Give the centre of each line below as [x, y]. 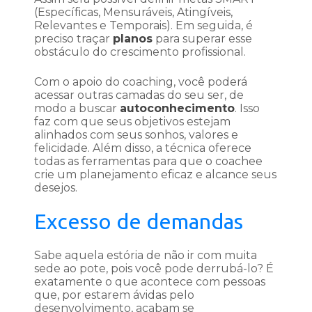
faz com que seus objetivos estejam [132, 122]
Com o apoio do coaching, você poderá [141, 82]
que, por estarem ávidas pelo [114, 295]
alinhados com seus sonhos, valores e [136, 135]
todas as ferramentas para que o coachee [148, 162]
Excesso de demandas [139, 222]
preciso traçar [73, 39]
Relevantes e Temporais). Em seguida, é [143, 26]
